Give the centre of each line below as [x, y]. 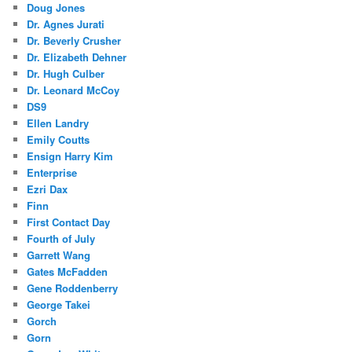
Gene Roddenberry [73, 288]
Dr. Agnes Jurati [66, 24]
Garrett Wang [59, 255]
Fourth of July [61, 239]
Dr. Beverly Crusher [74, 41]
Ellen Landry [58, 123]
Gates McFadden [68, 272]
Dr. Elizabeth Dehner [77, 57]
